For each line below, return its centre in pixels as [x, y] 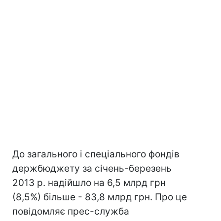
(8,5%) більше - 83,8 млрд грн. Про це [100, 197]
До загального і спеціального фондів [96, 154]
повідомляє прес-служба [71, 211]
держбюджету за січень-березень [92, 168]
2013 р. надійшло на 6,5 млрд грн [89, 183]
